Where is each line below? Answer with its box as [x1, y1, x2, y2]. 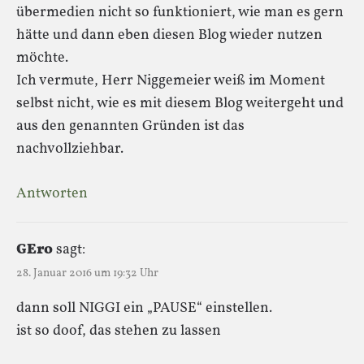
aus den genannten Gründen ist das [16, 115, 245, 136]
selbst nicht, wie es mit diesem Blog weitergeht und [16, 93, 344, 114]
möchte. [16, 47, 68, 68]
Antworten [16, 183, 88, 204]
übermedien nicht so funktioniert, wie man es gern [16, 2, 344, 23]
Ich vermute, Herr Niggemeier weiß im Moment [16, 70, 325, 91]
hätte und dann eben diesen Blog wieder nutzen [16, 24, 323, 45]
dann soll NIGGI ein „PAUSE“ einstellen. [16, 297, 272, 318]
